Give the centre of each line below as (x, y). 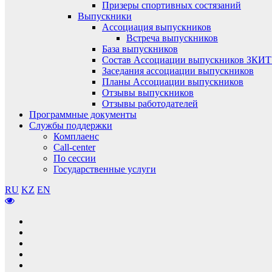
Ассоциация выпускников (157, 27)
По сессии (75, 158)
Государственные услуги (105, 169)
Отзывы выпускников (148, 93)
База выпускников (140, 49)
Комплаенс (76, 136)
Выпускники (105, 16)
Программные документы (83, 114)
